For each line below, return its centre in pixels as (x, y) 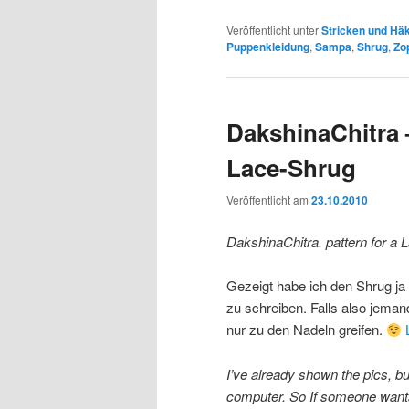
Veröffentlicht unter (273, 29)
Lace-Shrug (291, 167)
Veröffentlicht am (269, 200)
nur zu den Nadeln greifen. (306, 330)
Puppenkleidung (268, 46)
